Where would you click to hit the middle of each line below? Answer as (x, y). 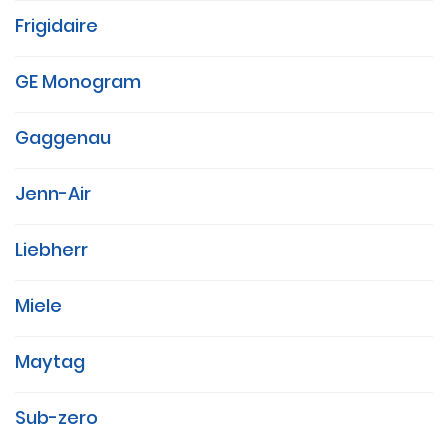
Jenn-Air (53, 194)
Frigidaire (56, 26)
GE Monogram (78, 82)
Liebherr (51, 250)
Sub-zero (56, 418)
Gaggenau (63, 138)
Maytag (50, 362)
